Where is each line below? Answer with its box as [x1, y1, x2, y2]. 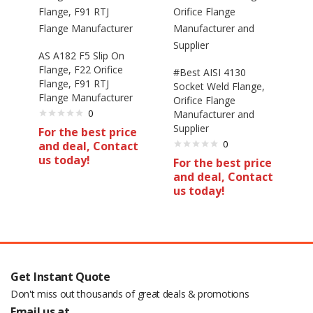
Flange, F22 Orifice [38, 62, 123, 76]
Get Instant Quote [10, 268, 110, 284]
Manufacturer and [173, 107, 254, 121]
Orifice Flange [173, 93, 235, 107]
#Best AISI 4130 [173, 65, 246, 79]
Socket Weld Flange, [173, 79, 265, 93]
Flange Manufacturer [38, 90, 133, 104]
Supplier [173, 121, 209, 135]
